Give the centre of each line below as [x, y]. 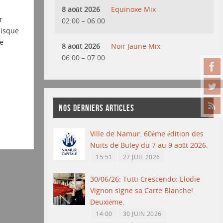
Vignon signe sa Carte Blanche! [142, 191]
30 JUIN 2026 [142, 214]
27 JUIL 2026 [141, 157]
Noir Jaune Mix [136, 46]
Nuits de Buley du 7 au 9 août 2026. [149, 145]
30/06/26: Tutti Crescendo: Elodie [145, 179]
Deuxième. [108, 202]
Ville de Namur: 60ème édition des [147, 134]
